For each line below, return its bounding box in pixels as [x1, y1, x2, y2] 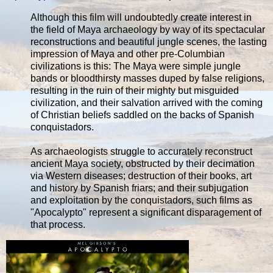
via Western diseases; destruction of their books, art [30, 170, 252, 181]
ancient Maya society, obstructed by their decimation [30, 158, 255, 169]
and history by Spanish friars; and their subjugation [30, 182, 249, 193]
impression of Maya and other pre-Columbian [30, 48, 225, 59]
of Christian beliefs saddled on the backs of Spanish [30, 109, 254, 120]
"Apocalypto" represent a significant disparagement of [30, 207, 261, 218]
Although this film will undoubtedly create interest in [30, 12, 252, 23]
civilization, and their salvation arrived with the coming [30, 97, 263, 108]
